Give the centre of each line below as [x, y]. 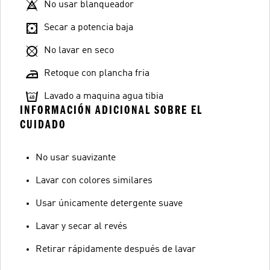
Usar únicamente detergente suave [109, 204]
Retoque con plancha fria [97, 74]
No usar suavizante [76, 158]
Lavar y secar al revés [81, 227]
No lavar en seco [79, 51]
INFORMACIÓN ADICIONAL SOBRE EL [111, 110]
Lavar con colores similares [94, 181]
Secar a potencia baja [89, 28]
